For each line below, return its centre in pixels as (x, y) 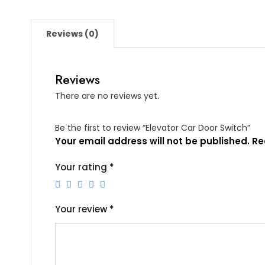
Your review (82, 209)
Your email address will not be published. (152, 141)
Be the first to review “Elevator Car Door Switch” (153, 128)
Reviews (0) (72, 34)
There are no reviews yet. (107, 96)
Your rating (82, 167)
